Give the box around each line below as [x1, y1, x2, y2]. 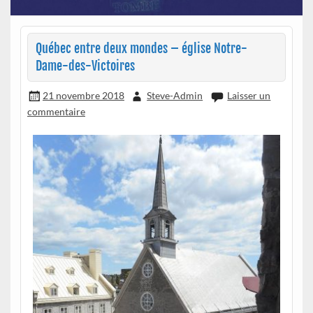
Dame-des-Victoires [35, 57, 135, 74]
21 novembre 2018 [42, 89, 124, 101]
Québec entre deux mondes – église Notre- [35, 40, 247, 57]
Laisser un [227, 89, 271, 101]
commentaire [27, 105, 85, 118]
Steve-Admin [147, 89, 203, 101]
